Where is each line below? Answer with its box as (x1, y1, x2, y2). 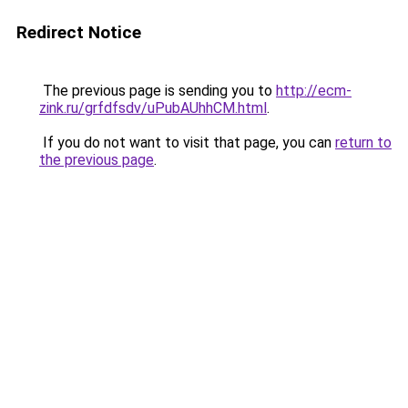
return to (335, 134, 392, 151)
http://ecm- (276, 82, 352, 99)
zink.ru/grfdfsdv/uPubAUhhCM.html (39, 99, 267, 117)
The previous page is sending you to (39, 82, 276, 99)
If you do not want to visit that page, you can (39, 134, 335, 151)
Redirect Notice (16, 22, 141, 43)
